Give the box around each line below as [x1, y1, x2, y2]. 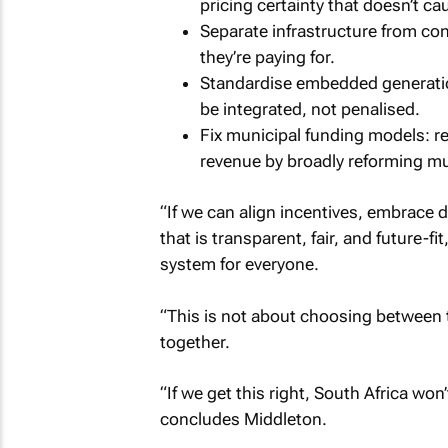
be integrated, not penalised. [199, 98, 420, 119]
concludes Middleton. [159, 409, 327, 429]
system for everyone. [159, 254, 319, 274]
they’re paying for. [199, 46, 335, 67]
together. [159, 331, 230, 352]
